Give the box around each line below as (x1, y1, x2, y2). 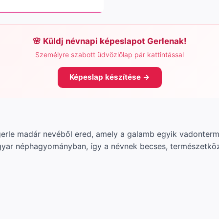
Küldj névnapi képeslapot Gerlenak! (43, 36, 186, 46)
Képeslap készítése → (69, 72, 150, 82)
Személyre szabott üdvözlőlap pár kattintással (35, 50, 184, 59)
